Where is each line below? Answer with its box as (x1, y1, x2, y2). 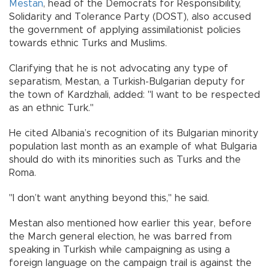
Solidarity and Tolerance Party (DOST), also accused (9, 11, 251, 22)
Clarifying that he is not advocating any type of (9, 63, 228, 73)
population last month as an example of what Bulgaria (9, 141, 257, 151)
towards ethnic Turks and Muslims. (9, 38, 167, 48)
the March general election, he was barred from (9, 231, 232, 241)
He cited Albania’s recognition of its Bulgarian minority (9, 128, 258, 138)
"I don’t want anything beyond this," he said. (9, 193, 212, 203)
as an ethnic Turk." (9, 103, 94, 113)
